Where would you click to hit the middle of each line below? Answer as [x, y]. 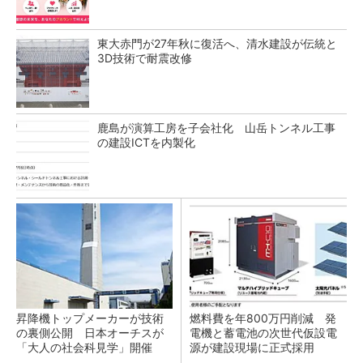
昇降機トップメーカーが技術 [90, 318]
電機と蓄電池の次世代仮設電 [263, 333]
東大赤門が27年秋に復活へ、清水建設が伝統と [217, 43]
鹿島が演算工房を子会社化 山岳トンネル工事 [216, 128]
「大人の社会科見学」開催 [84, 347]
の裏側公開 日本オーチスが [90, 333]
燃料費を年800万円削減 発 [263, 318]
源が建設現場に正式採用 [252, 347]
